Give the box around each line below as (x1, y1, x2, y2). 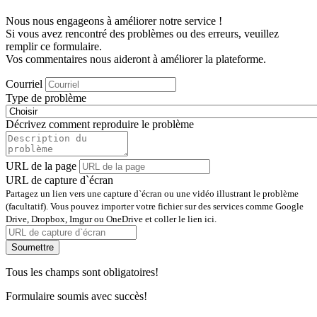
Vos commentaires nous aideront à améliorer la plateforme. (6, 53, 266, 66)
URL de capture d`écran (6, 174, 113, 187)
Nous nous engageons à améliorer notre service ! (6, 15, 222, 28)
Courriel (6, 78, 42, 91)
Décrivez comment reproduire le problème (6, 118, 194, 131)
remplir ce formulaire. (6, 40, 102, 53)
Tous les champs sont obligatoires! (6, 266, 158, 279)
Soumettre (11, 242, 54, 253)
